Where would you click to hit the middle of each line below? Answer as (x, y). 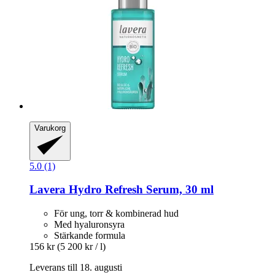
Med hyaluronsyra (89, 224)
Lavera (48, 190)
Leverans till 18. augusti (76, 267)
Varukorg (50, 128)
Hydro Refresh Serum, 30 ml (140, 190)
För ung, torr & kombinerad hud (116, 213)
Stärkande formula (90, 235)
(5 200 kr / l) (81, 246)
